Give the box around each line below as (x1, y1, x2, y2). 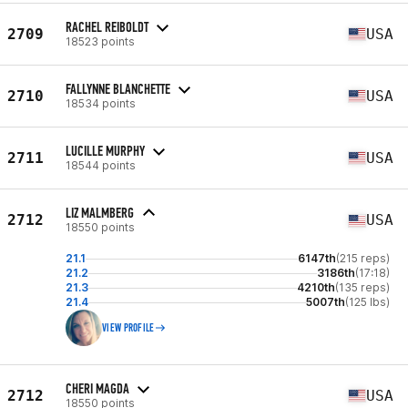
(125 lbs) (345, 295, 390, 309)
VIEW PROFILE (102, 321, 155, 334)
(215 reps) (336, 251, 390, 265)
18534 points (66, 96, 136, 110)
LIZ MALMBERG (66, 204, 134, 221)
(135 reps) (335, 280, 390, 294)
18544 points (66, 158, 136, 172)
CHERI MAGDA (66, 379, 129, 397)
